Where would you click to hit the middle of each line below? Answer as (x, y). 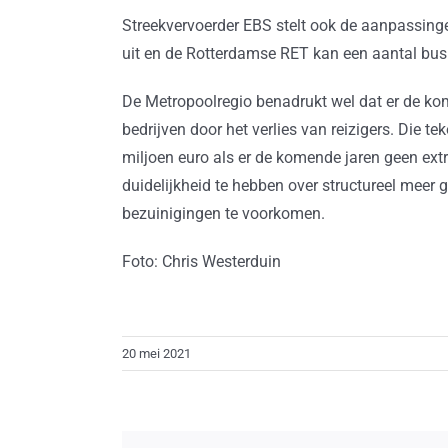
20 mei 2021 (156, 354)
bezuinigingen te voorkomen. (223, 214)
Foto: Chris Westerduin (201, 262)
